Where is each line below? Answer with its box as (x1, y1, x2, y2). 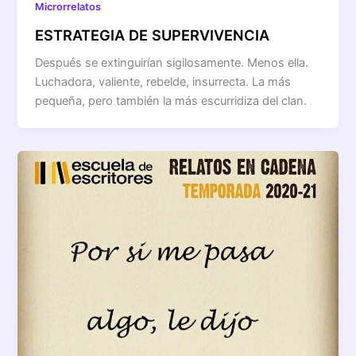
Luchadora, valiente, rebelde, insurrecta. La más (35, 74, 292, 89)
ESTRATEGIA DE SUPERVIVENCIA (35, 25, 274, 44)
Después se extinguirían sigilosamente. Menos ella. (35, 55, 309, 70)
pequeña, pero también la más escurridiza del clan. (35, 93, 308, 108)
